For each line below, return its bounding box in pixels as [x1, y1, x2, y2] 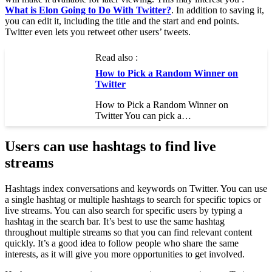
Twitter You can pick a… [95, 110, 192, 121]
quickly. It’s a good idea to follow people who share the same [5, 237, 239, 248]
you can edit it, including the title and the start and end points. [5, 16, 239, 26]
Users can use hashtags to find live [5, 138, 216, 154]
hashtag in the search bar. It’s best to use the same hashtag [5, 216, 225, 226]
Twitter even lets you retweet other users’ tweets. [5, 27, 191, 37]
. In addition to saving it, [171, 5, 264, 15]
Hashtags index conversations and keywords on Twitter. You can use [5, 183, 267, 194]
